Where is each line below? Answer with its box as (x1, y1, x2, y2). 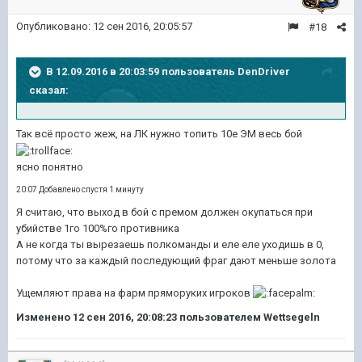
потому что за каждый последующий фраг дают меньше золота (16, 254, 336, 267)
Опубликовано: (16, 20, 93, 32)
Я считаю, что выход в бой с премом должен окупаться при (16, 205, 313, 218)
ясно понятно (16, 160, 83, 173)
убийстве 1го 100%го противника (16, 221, 179, 234)
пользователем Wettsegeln (177, 311, 320, 323)
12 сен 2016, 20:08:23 (73, 311, 177, 323)
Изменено (16, 311, 73, 323)
